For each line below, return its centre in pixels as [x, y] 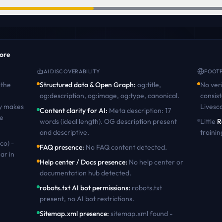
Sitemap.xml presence [73, 214]
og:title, [149, 85]
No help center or [156, 162]
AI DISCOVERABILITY [72, 71]
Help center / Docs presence [82, 162]
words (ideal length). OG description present [108, 121]
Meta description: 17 [140, 111]
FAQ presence [61, 147]
